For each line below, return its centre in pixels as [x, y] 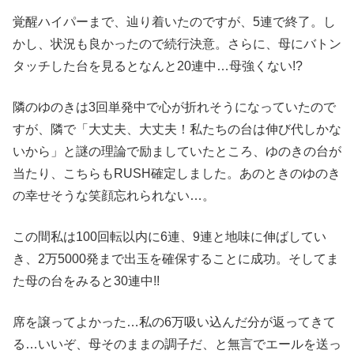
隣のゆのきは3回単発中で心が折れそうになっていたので [174, 107]
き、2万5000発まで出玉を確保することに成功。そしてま [176, 258]
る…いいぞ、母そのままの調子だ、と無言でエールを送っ [177, 344]
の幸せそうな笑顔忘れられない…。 [114, 195]
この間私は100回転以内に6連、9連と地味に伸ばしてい [169, 236]
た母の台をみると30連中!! [86, 281]
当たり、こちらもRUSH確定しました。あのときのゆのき [177, 173]
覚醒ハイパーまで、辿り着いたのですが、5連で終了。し [174, 21]
